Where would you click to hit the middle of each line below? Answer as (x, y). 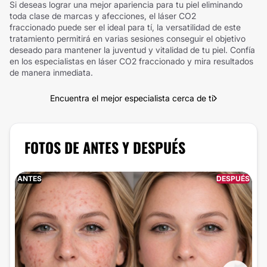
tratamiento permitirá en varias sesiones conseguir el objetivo (128, 38)
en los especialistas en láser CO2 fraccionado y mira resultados (131, 61)
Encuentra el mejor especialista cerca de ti (132, 98)
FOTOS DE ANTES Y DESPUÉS (105, 147)
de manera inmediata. (51, 72)
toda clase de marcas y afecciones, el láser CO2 (103, 16)
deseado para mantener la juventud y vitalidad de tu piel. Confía (132, 50)
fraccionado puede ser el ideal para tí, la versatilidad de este (125, 27)
